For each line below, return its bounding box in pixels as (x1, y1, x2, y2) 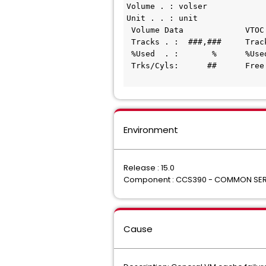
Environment (123, 123, 178, 136)
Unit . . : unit (126, 14, 198, 23)
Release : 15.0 (123, 162, 175, 173)
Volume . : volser (126, 2, 207, 11)
